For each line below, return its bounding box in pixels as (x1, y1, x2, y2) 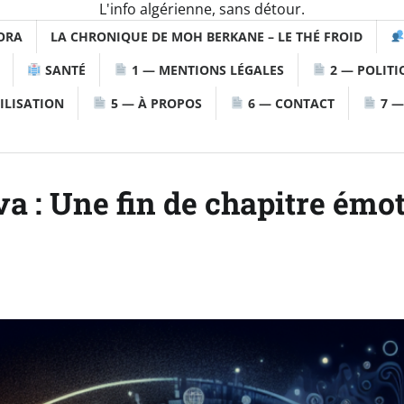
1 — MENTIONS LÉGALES (128, 60, 285, 78)
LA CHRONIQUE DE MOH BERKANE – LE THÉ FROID (50, 27, 363, 45)
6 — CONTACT (243, 94, 335, 112)
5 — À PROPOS (106, 94, 202, 112)
